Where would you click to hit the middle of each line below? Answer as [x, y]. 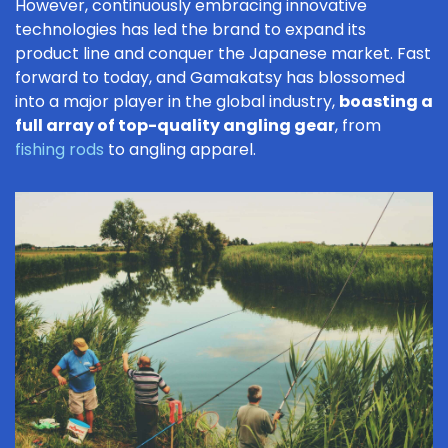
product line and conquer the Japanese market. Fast [223, 53]
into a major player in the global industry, [177, 101]
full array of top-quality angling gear [175, 125]
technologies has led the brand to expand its [190, 29]
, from [358, 125]
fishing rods [59, 149]
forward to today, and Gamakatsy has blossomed [210, 77]
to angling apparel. [180, 149]
